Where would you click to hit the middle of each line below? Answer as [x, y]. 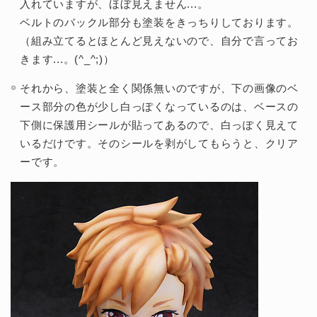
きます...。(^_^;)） [67, 59]
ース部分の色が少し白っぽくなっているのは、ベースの [159, 106]
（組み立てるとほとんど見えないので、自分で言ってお [159, 40]
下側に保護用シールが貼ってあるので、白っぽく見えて [159, 125]
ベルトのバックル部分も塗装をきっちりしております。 [159, 22]
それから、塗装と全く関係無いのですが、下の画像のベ [159, 88]
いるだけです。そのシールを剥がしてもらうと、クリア [159, 143]
